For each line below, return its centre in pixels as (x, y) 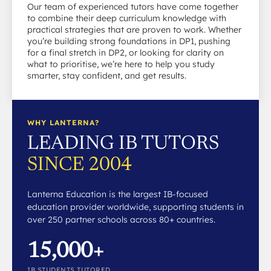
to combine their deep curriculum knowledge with (127, 18)
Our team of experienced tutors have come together (133, 7)
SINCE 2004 (80, 165)
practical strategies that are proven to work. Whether (134, 30)
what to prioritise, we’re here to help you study (121, 64)
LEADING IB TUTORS (123, 144)
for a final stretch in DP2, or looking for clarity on (126, 53)
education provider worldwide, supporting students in (135, 207)
